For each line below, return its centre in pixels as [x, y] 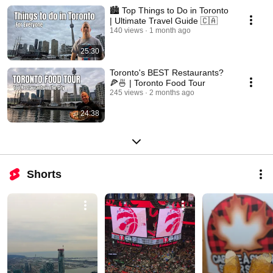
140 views [126, 30]
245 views [126, 93]
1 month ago [170, 30]
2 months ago [172, 93]
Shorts [44, 174]
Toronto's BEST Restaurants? [167, 73]
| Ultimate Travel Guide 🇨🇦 [164, 21]
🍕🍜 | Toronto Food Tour [158, 83]
